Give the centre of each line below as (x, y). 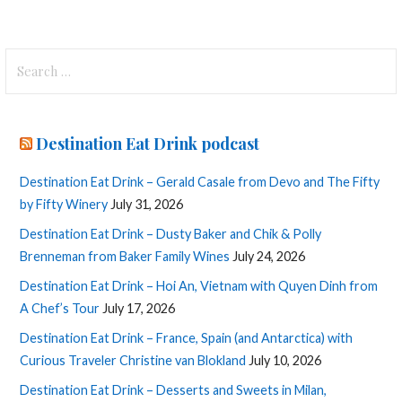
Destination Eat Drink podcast (148, 143)
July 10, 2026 (285, 360)
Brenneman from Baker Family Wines (125, 256)
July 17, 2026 (139, 308)
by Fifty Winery (64, 204)
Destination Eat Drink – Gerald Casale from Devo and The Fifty (200, 181)
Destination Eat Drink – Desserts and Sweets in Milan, (174, 389)
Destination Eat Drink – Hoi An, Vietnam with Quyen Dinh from (199, 285)
